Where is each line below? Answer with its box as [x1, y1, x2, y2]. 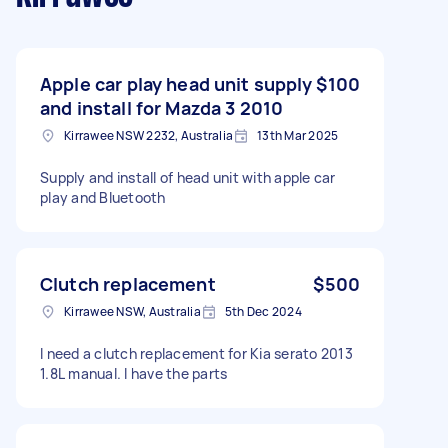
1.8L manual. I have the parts [40, 364, 228, 383]
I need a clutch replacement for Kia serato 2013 [40, 344, 353, 363]
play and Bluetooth [40, 188, 166, 207]
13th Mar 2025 [257, 127, 339, 144]
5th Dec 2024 [224, 303, 302, 320]
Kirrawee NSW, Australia [64, 303, 201, 320]
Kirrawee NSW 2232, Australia [64, 127, 233, 144]
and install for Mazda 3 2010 [40, 96, 284, 120]
